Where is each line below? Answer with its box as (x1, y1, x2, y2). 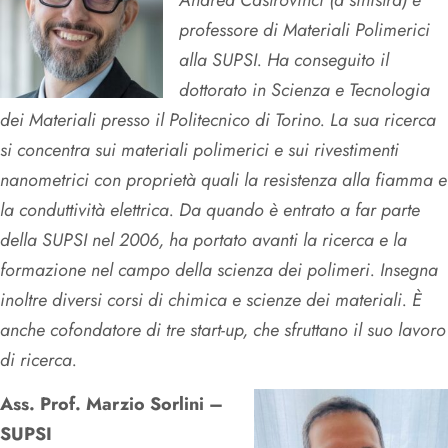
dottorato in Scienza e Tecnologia (179, 77, 430, 104)
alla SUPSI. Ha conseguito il (179, 47, 389, 74)
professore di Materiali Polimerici (179, 17, 430, 44)
